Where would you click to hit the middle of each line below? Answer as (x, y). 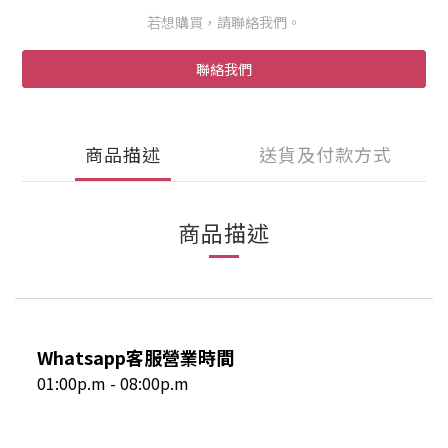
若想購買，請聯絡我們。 (224, 22)
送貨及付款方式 (325, 154)
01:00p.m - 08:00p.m (113, 383)
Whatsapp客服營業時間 (135, 357)
